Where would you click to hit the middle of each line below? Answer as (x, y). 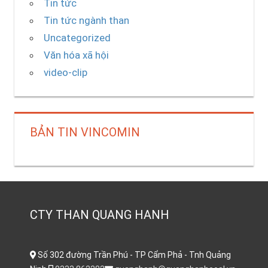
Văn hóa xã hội (76, 55)
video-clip (65, 72)
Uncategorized (77, 37)
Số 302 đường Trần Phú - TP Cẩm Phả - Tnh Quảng (133, 255)
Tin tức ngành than (86, 20)
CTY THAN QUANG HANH (99, 215)
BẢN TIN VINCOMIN (85, 132)
